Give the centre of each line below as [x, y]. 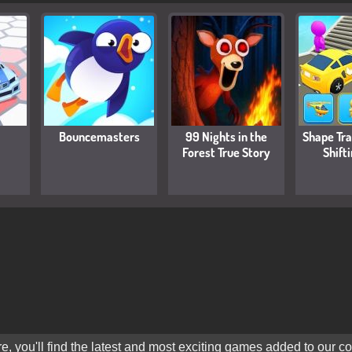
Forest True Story [226, 152]
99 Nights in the [226, 136]
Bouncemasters [99, 136]
